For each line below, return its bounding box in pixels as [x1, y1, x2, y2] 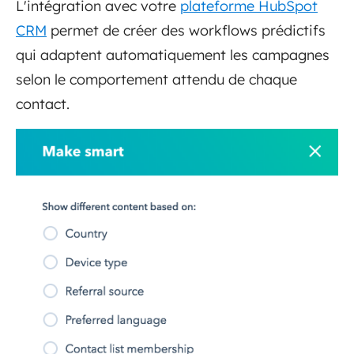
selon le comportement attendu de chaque [16, 70, 297, 88]
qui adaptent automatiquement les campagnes [16, 45, 330, 64]
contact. [16, 94, 70, 113]
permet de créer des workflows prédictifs [47, 21, 326, 40]
